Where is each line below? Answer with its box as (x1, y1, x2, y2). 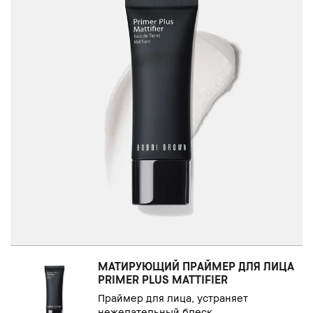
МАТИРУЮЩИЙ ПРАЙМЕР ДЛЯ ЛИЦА (98, 259, 295, 273)
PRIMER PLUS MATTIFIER (98, 272, 228, 286)
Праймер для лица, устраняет (98, 291, 249, 304)
